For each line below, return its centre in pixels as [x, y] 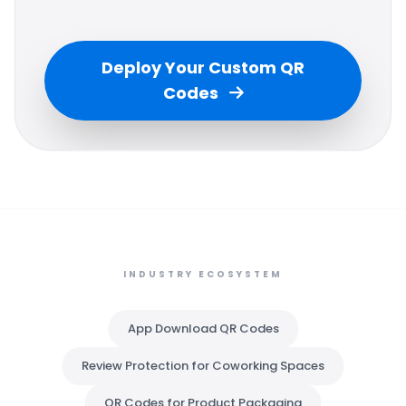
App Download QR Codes [203, 329]
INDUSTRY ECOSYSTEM [203, 274]
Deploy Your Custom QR [203, 68]
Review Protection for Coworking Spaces [203, 366]
